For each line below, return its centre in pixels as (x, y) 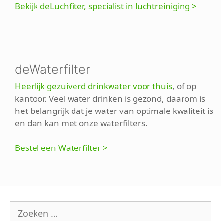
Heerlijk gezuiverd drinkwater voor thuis (93, 86)
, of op (184, 86)
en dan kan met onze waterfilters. (81, 123)
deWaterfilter (53, 69)
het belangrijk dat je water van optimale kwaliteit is (114, 111)
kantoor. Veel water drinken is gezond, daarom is (110, 99)
